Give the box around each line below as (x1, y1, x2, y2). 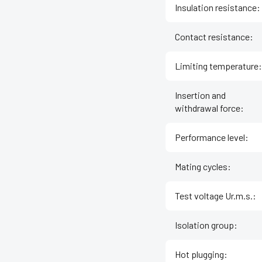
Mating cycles (175, 161, 227, 173)
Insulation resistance (175, 2, 257, 13)
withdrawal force (175, 102, 240, 114)
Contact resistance (175, 31, 250, 43)
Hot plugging (175, 249, 224, 260)
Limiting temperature (175, 60, 258, 72)
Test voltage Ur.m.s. (175, 190, 253, 202)
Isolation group (175, 219, 234, 231)
